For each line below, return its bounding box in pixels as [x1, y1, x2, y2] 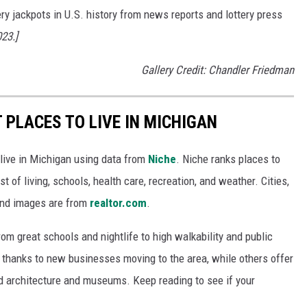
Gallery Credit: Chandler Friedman [141, 63, 294, 77]
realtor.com [90, 195, 147, 210]
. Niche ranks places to [176, 151, 280, 166]
